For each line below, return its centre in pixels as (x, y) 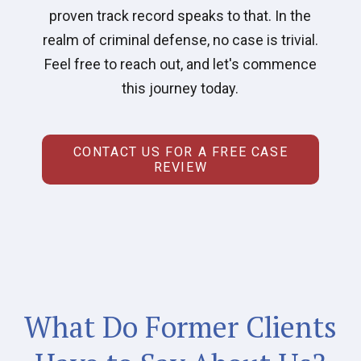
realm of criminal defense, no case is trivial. (180, 40)
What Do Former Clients (180, 327)
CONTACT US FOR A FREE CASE (180, 152)
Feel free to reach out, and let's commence (180, 64)
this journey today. (180, 89)
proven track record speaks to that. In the (180, 16)
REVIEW (180, 168)
